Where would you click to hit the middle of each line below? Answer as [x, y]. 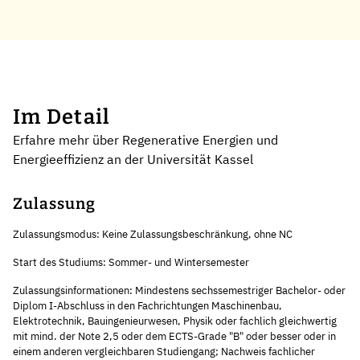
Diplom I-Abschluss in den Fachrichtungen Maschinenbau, [147, 305]
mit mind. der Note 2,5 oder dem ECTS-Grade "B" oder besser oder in [174, 336]
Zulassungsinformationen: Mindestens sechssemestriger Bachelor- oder [179, 290]
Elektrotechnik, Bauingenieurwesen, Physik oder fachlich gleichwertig [175, 321]
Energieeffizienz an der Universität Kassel [133, 159]
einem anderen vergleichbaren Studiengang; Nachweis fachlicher [164, 351]
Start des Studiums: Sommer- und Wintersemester [131, 262]
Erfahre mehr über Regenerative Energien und [145, 139]
